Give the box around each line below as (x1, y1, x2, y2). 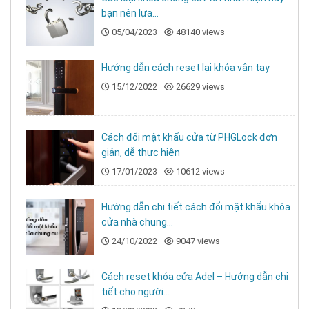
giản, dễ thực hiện (101, 147, 180, 159)
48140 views (175, 27, 225, 38)
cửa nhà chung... (101, 217, 173, 228)
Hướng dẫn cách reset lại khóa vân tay (101, 62, 270, 74)
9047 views (175, 236, 220, 247)
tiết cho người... (101, 286, 170, 298)
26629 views (175, 81, 225, 92)
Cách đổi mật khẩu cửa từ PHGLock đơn (101, 132, 277, 143)
